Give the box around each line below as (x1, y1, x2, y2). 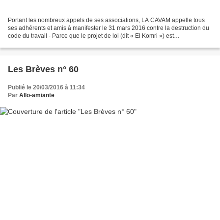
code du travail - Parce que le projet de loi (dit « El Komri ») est (8, 32, 174, 40)
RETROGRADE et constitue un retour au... (8, 40, 120, 48)
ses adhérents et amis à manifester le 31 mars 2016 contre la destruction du (8, 25, 209, 32)
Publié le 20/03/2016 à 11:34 (8, 84, 85, 91)
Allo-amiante (19, 92, 55, 99)
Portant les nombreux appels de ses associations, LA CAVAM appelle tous (8, 17, 205, 24)
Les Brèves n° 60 (8, 64, 79, 75)
